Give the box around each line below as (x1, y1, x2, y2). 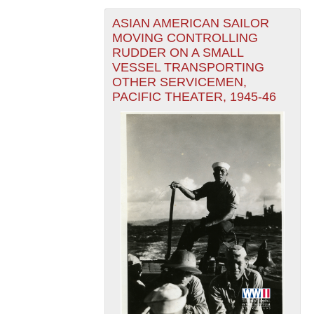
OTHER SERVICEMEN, (111, 75, 247, 90)
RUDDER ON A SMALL (111, 46, 244, 60)
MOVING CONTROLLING (111, 31, 258, 46)
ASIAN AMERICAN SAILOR (111, 16, 269, 31)
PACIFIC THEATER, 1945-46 (111, 90, 276, 104)
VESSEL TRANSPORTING (111, 60, 264, 75)
